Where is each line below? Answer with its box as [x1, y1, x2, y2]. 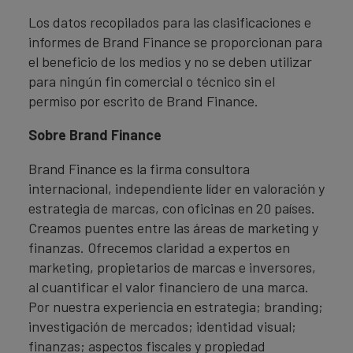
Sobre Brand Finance [28, 126, 162, 143]
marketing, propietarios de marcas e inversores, [28, 258, 316, 276]
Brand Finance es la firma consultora [28, 160, 250, 177]
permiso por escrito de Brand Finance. [28, 92, 258, 110]
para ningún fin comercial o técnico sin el [28, 72, 275, 90]
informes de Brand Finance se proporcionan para [28, 33, 322, 50]
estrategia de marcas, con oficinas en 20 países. [28, 199, 315, 217]
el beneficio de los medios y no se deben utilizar [28, 53, 312, 70]
